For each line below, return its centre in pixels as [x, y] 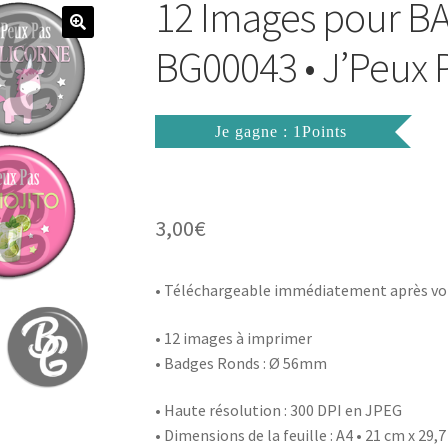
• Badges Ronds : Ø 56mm [240, 362]
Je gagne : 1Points [280, 132]
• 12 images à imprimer [233, 337]
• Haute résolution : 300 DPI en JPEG [278, 410]
